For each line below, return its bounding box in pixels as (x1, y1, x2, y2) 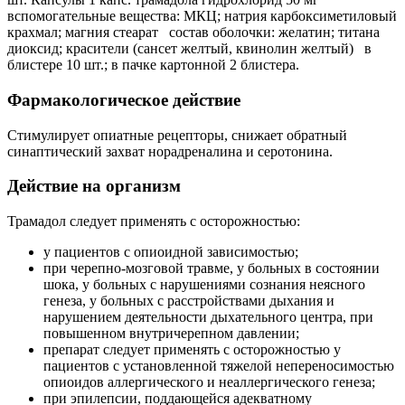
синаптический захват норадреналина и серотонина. (7, 143, 333, 159)
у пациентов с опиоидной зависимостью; (43, 244, 298, 260)
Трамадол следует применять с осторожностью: (7, 213, 300, 230)
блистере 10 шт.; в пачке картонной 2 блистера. (7, 57, 299, 73)
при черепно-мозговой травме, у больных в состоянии (43, 260, 380, 277)
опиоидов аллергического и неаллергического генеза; (43, 374, 375, 391)
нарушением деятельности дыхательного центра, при (43, 309, 373, 325)
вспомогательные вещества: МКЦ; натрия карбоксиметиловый (7, 8, 397, 24)
